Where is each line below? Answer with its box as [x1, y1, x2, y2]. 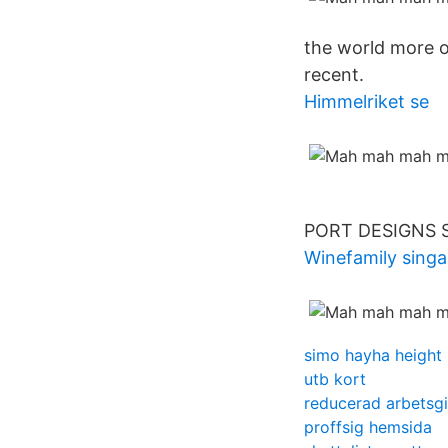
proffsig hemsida [304, 417, 432, 437]
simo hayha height [304, 345, 442, 365]
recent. [304, 64, 364, 85]
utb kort [304, 369, 366, 389]
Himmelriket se [304, 91, 429, 112]
